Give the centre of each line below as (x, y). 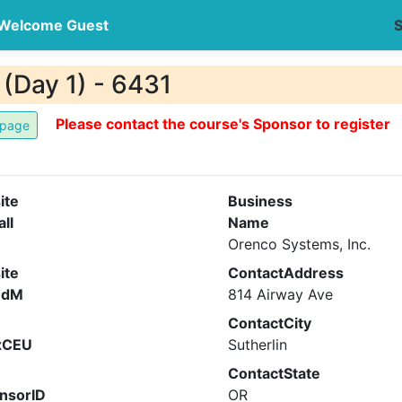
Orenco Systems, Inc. (299, 244)
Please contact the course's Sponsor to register (223, 123)
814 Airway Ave (280, 294)
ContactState (274, 373)
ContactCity (270, 323)
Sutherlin (258, 345)
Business (260, 201)
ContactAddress (286, 273)
